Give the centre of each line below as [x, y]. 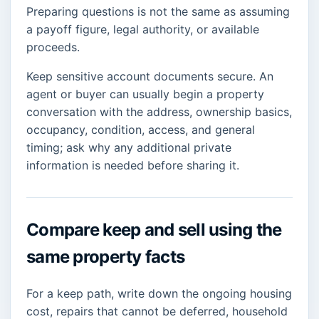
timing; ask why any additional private [129, 147]
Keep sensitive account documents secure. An [150, 76]
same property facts [106, 256]
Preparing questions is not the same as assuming [158, 11]
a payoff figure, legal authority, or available [143, 29]
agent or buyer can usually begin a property [145, 94]
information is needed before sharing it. [133, 165]
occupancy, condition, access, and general [141, 129]
